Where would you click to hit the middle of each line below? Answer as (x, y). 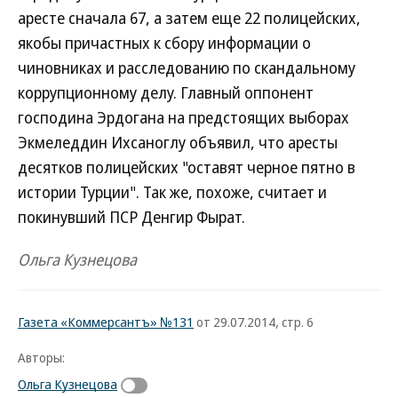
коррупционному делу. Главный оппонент (166, 92)
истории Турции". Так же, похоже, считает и (172, 192)
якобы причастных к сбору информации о (164, 43)
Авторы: (41, 357)
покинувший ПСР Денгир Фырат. (131, 217)
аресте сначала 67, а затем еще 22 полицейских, (189, 18)
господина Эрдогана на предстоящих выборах (183, 117)
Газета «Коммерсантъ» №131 (106, 322)
